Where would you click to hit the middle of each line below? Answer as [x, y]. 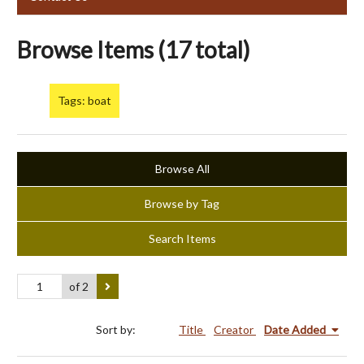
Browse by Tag [182, 204]
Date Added [296, 329]
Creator [235, 329]
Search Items [182, 239]
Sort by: [117, 329]
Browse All [182, 169]
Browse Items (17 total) [134, 49]
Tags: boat [84, 101]
